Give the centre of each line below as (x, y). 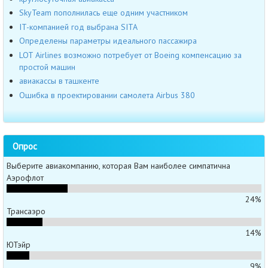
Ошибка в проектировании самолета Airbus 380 (107, 95)
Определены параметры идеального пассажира (108, 41)
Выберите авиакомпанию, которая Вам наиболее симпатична (118, 166)
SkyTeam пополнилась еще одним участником (103, 13)
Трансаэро (26, 211)
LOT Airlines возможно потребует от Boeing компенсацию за (130, 55)
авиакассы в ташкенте (59, 81)
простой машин (47, 67)
